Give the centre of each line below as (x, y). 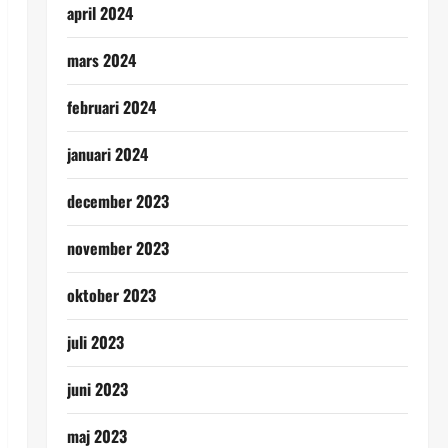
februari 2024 (111, 106)
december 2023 (117, 200)
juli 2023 (95, 341)
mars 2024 (101, 59)
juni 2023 (97, 388)
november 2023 (117, 247)
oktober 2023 (111, 294)
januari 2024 (107, 153)
